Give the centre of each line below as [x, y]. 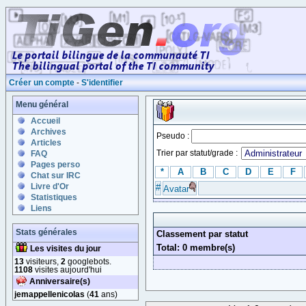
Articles [46, 143]
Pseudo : [174, 136]
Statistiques [54, 197]
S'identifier [102, 83]
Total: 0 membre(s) [196, 248]
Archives [48, 132]
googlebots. [88, 261]
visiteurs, [42, 261]
